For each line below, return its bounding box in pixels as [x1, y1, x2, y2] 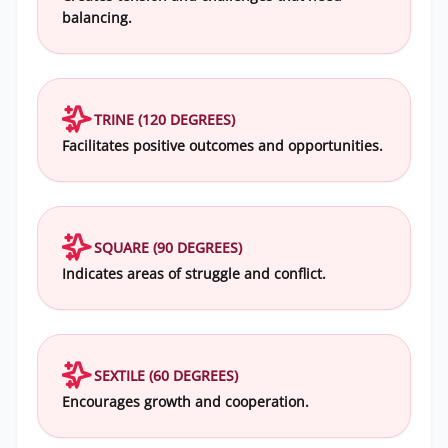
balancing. [62, 8, 132, 27]
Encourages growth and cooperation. [62, 392, 309, 411]
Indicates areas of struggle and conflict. [62, 264, 326, 283]
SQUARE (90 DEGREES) [94, 237, 242, 257]
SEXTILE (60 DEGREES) [94, 365, 238, 385]
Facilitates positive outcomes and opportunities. [62, 136, 383, 155]
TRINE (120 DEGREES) [94, 109, 235, 129]
